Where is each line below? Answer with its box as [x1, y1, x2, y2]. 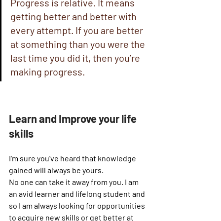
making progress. [10, 66, 85, 77]
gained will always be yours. [9, 165, 105, 175]
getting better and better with [10, 10, 139, 22]
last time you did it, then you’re [10, 52, 142, 64]
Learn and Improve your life [9, 112, 139, 125]
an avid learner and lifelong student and [9, 189, 147, 198]
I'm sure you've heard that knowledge [9, 153, 138, 163]
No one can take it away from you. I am [9, 177, 140, 186]
